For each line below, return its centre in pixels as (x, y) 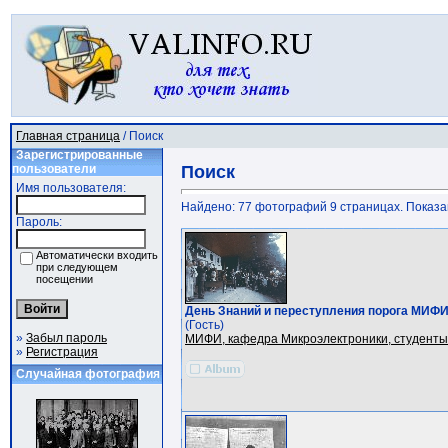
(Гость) (204, 325)
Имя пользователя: (71, 188)
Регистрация (62, 352)
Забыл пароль (66, 338)
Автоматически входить (97, 255)
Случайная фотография (88, 374)
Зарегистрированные (79, 155)
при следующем (77, 267)
